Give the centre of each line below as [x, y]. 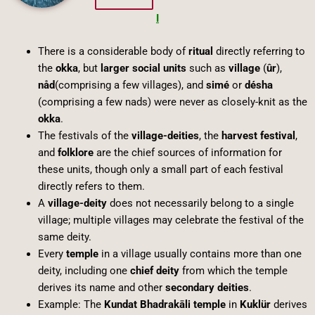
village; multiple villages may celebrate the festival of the [171, 220]
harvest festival [258, 135]
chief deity [154, 270]
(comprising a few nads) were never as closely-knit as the [172, 102]
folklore [75, 152]
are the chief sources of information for [187, 152]
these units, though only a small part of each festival [160, 169]
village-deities [165, 135]
